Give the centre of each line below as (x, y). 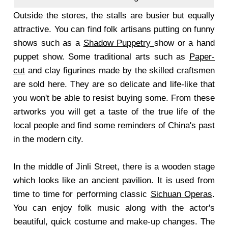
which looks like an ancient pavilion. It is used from (114, 180)
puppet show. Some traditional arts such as (101, 57)
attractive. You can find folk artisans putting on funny (114, 29)
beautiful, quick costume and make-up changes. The (114, 222)
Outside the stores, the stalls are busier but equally (114, 16)
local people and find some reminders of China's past (114, 125)
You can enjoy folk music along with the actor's (114, 208)
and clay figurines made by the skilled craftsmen (120, 70)
